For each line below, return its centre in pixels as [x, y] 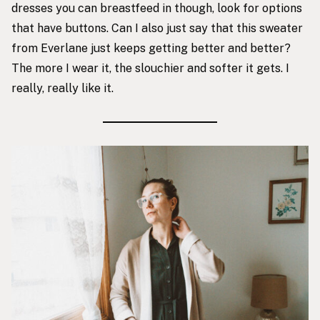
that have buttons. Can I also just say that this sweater [157, 28]
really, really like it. [62, 88]
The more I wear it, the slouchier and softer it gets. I [150, 68]
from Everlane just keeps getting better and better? [151, 48]
